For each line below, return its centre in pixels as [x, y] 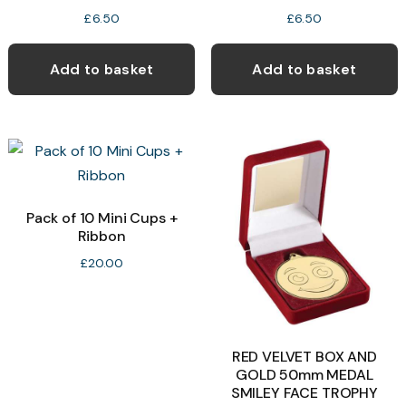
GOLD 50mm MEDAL [304, 374]
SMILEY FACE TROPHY [304, 392]
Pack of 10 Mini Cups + [101, 218]
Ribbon [101, 237]
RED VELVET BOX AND [304, 356]
